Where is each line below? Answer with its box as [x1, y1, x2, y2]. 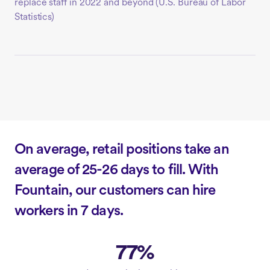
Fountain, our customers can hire [14, 183, 216, 198]
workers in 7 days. [14, 204, 123, 219]
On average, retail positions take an [14, 142, 229, 157]
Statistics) [14, 12, 55, 22]
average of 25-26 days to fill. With [14, 163, 219, 178]
